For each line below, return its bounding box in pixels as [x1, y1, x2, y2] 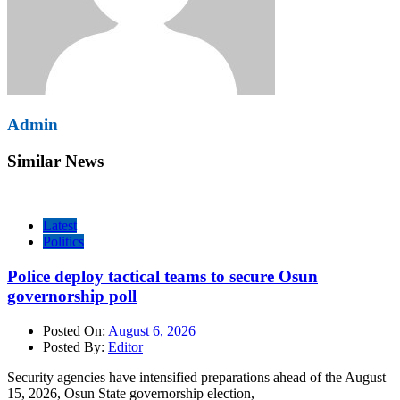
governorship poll [7, 287, 137, 306]
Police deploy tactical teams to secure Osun [7, 267, 318, 287]
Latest [43, 218, 77, 234]
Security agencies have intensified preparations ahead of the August [7, 369, 386, 385]
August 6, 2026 [108, 322, 196, 338]
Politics [43, 234, 84, 250]
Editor [108, 338, 143, 354]
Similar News [7, 151, 104, 171]
